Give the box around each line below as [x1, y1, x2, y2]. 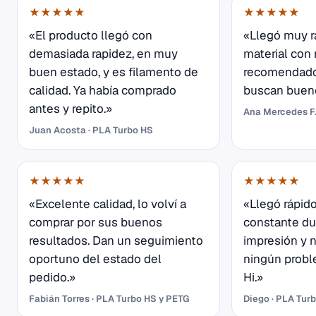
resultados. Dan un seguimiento [29, 233, 203, 249]
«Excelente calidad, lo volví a [29, 196, 186, 212]
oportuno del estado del [29, 251, 162, 267]
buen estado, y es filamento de [29, 64, 198, 80]
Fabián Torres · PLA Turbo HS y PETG [29, 293, 189, 305]
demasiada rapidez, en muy [29, 46, 178, 62]
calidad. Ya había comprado [29, 83, 176, 99]
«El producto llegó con [29, 28, 152, 44]
